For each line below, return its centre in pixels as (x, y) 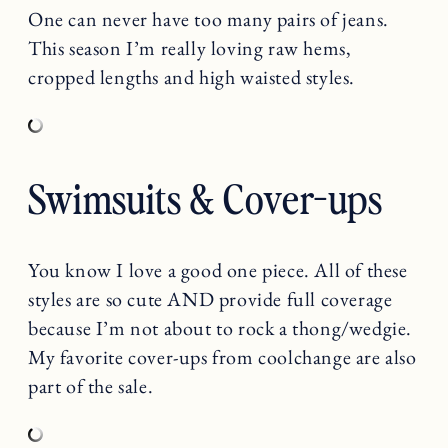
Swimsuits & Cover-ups (205, 198)
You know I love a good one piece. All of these (218, 269)
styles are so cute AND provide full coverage (210, 298)
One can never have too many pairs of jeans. (208, 19)
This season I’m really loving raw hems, (190, 48)
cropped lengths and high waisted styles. (192, 77)
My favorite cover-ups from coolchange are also (222, 356)
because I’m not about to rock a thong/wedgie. (220, 327)
